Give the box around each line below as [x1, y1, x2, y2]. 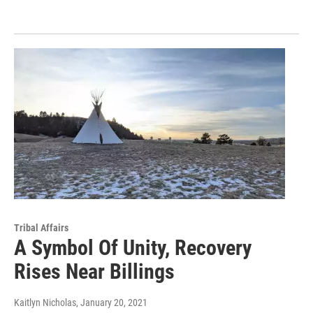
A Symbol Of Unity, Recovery [14, 235, 252, 261]
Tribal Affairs [14, 222, 68, 234]
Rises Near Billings [14, 259, 175, 284]
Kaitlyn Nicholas [14, 297, 76, 309]
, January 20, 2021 [76, 297, 147, 309]
